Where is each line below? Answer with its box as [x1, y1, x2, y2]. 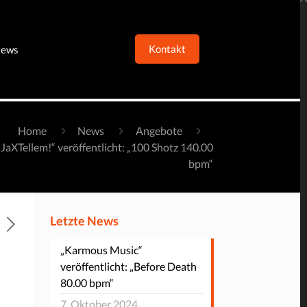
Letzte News [49, 213, 119, 228]
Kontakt [148, 42, 186, 55]
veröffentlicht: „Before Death [60, 260, 197, 273]
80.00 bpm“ [60, 276, 114, 289]
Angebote [135, 124, 182, 137]
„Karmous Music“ [60, 243, 143, 256]
